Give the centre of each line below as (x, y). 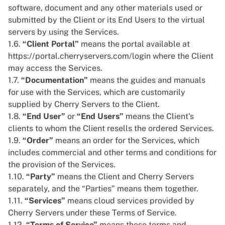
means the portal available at (134, 44)
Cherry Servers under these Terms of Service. (92, 213)
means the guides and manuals (147, 80)
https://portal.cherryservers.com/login (79, 56)
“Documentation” (54, 80)
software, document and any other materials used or (105, 8)
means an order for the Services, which (126, 140)
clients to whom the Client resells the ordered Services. (111, 128)
